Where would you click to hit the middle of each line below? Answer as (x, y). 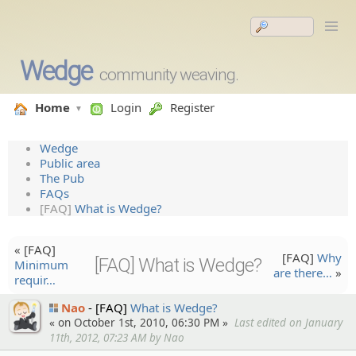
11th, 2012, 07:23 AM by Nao (117, 338)
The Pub (62, 178)
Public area (70, 163)
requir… (35, 280)
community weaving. (168, 75)
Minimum (41, 265)
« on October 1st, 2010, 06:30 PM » (139, 323)
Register (192, 107)
